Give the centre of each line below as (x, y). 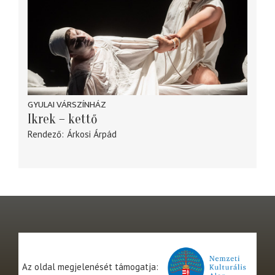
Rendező (45, 134)
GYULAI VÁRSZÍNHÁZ (67, 105)
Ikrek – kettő (63, 119)
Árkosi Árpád (91, 134)
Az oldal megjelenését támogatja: (91, 267)
